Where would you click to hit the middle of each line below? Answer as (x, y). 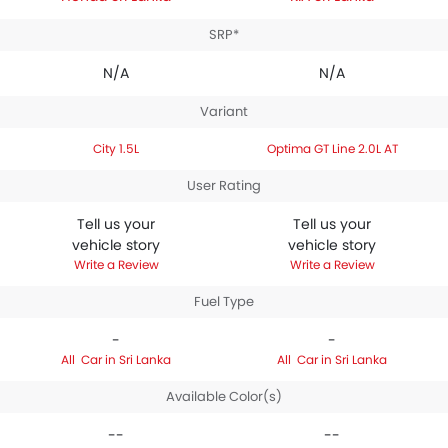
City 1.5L (116, 148)
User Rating (224, 185)
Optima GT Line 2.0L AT (332, 148)
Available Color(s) (224, 396)
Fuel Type (224, 301)
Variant (224, 111)
